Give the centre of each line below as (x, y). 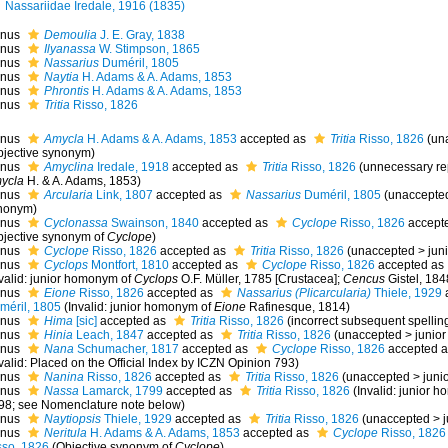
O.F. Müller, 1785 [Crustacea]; (260, 279)
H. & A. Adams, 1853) (82, 181)
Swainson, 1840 (153, 223)
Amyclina (68, 167)
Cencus (363, 279)
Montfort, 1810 (128, 265)
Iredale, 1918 (131, 167)
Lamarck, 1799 (120, 391)
